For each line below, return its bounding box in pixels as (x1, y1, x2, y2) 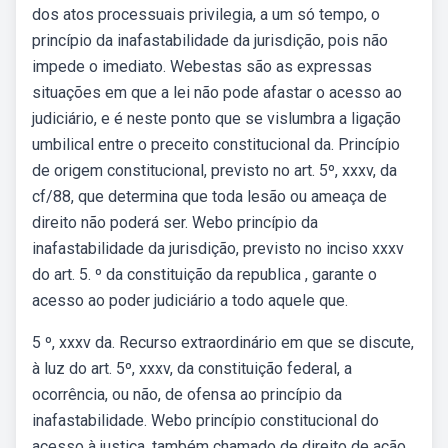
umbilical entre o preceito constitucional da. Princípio (32, 135, 400, 154)
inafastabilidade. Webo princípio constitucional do (32, 411, 379, 430)
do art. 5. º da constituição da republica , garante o (32, 265, 377, 284)
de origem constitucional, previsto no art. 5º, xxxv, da (32, 161, 397, 180)
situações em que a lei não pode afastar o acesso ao (32, 83, 402, 102)
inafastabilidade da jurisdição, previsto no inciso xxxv (32, 239, 404, 258)
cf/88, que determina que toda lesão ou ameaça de (32, 187, 387, 206)
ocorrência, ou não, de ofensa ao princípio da (32, 385, 342, 404)
